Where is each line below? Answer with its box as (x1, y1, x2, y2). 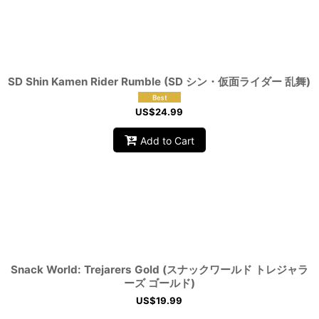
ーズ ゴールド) (123, 276, 195, 291)
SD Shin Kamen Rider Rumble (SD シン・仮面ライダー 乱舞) (8, 75, 311, 89)
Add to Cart (140, 134, 194, 147)
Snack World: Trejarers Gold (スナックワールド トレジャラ (10, 263, 308, 277)
